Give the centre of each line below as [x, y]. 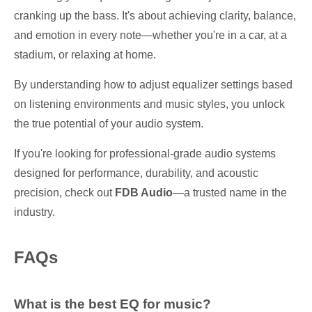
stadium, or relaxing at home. [85, 55]
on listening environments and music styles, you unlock [149, 104]
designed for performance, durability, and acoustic [136, 173]
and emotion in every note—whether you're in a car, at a [150, 35]
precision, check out [64, 193]
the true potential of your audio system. [109, 124]
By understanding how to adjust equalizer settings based [153, 85]
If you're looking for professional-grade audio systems [145, 154]
